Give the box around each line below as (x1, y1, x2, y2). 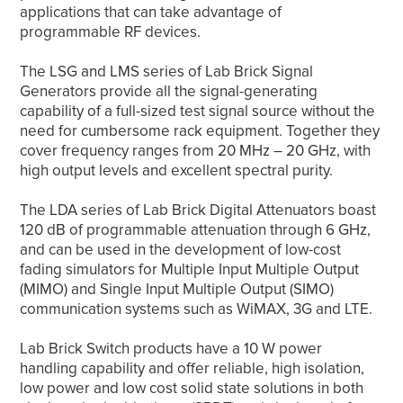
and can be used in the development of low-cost (20, 240, 342, 260)
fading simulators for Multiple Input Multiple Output (20, 260, 360, 280)
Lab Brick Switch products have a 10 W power (20, 339, 323, 359)
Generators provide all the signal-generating (20, 82, 318, 102)
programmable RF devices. (20, 22, 201, 42)
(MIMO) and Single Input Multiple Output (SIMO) (20, 280, 335, 300)
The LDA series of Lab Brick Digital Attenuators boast (20, 201, 377, 220)
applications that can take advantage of (20, 3, 282, 22)
